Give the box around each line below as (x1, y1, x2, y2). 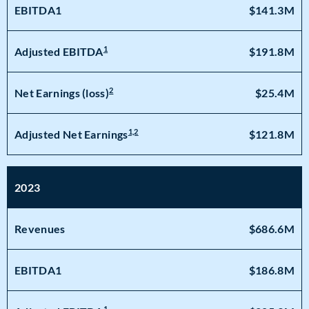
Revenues (14, 222, 66, 235)
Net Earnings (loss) (14, 86, 110, 100)
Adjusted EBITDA (14, 45, 103, 59)
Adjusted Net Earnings (14, 128, 128, 141)
